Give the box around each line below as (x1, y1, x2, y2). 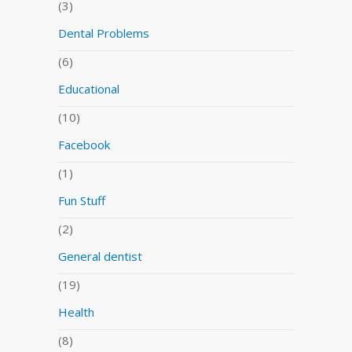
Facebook (58, 136, 110, 152)
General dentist (58, 247, 142, 264)
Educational (58, 80, 119, 97)
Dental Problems (58, 24, 149, 41)
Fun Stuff (58, 192, 105, 208)
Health (58, 303, 94, 320)
